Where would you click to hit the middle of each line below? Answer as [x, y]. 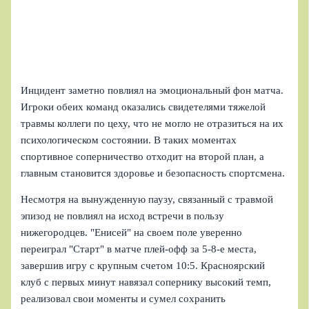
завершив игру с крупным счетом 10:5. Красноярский [143, 266]
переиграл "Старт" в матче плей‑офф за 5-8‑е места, [139, 249]
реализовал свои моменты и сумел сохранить [123, 299]
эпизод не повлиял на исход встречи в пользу [123, 216]
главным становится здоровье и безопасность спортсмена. [153, 173]
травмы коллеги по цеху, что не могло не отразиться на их [152, 123]
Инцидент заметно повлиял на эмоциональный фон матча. [152, 90]
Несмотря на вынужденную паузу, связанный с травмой [147, 200]
